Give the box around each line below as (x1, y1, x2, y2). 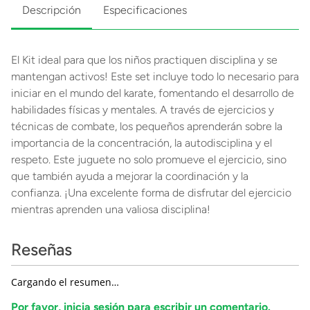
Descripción (22, 3, 81, 17)
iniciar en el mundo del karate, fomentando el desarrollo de (11, 86, 294, 100)
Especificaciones (103, 3, 187, 17)
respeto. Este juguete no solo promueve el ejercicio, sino (11, 153, 286, 166)
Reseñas (11, 239, 72, 259)
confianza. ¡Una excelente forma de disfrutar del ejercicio (11, 186, 291, 199)
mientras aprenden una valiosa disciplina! (11, 203, 210, 216)
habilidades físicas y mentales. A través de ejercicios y (11, 103, 274, 116)
